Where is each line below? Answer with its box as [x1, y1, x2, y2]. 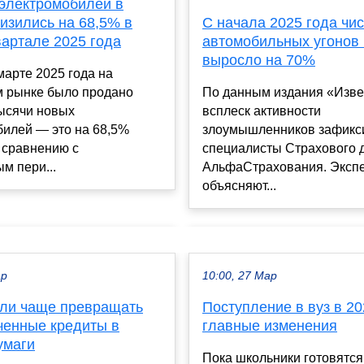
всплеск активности [202, 103, 321, 118]
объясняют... [202, 178, 276, 193]
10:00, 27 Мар [202, 269, 277, 282]
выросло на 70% [202, 51, 315, 68]
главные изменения [202, 317, 337, 334]
